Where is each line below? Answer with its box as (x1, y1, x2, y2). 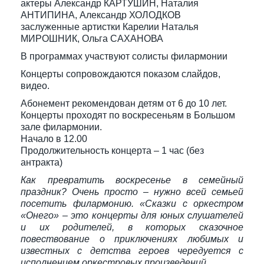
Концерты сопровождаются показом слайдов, (21, 69, 220, 79)
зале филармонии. (21, 122, 102, 132)
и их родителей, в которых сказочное (21, 222, 243, 232)
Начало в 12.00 (21, 134, 87, 144)
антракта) (21, 157, 62, 167)
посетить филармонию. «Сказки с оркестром (21, 199, 243, 209)
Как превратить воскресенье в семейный (21, 175, 243, 185)
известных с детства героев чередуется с (21, 246, 243, 256)
